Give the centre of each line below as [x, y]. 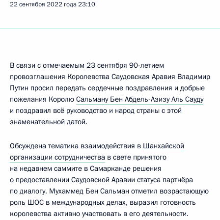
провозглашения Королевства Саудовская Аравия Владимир [110, 77]
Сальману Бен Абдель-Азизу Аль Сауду [140, 99]
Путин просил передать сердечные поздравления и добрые [107, 88]
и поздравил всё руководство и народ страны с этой [96, 110]
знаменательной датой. [49, 122]
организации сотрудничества [57, 157]
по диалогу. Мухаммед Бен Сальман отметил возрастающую [109, 191]
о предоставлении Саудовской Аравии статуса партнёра [101, 180]
